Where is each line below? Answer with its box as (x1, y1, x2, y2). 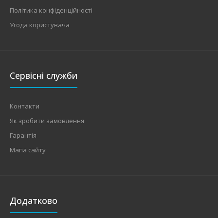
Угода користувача (10, 20, 70, 29)
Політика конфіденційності (10, 5, 92, 15)
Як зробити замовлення (10, 116, 84, 125)
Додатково (10, 194, 57, 206)
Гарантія (10, 130, 36, 140)
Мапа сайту (10, 145, 46, 154)
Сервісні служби (10, 69, 77, 81)
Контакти (10, 101, 39, 110)
